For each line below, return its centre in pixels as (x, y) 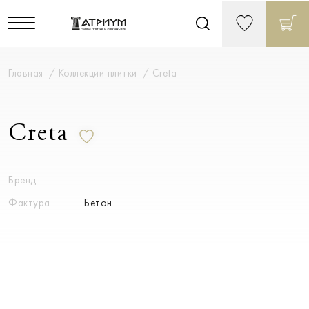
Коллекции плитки (99, 73)
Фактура (29, 203)
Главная (27, 73)
